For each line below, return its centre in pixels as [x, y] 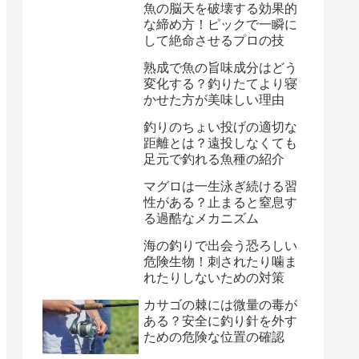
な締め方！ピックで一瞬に [220, 25]
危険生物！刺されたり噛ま [220, 262]
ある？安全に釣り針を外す [220, 321]
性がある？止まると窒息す [220, 203]
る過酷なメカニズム [201, 219]
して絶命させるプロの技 [214, 41]
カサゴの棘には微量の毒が [220, 305]
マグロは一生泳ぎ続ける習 [220, 187]
